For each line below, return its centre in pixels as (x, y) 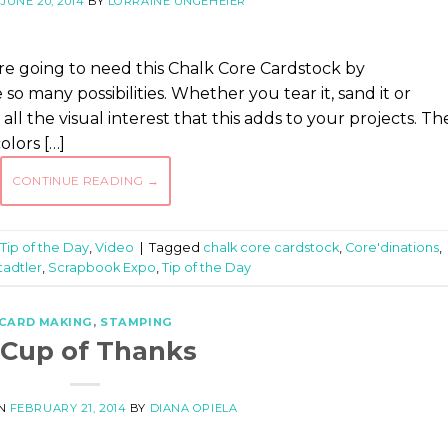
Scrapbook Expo (102, 267)
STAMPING (136, 322)
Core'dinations (392, 247)
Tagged (176, 247)
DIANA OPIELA (193, 407)
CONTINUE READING (79, 181)
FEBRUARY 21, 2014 (68, 407)
